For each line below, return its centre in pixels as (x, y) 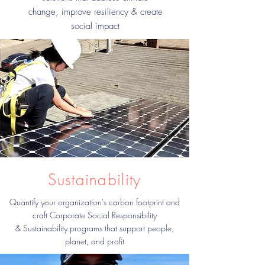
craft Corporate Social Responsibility (95, 215)
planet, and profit (95, 241)
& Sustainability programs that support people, (95, 228)
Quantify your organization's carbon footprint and (95, 202)
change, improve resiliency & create (95, 12)
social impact (95, 26)
